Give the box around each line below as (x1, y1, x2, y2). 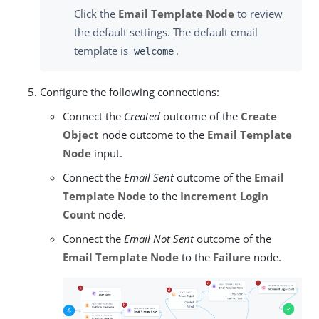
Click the (74, 6, 118, 21)
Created (124, 109, 160, 124)
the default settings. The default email (74, 25, 258, 40)
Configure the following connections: (40, 85, 219, 100)
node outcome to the (99, 127, 207, 142)
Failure (213, 250, 251, 265)
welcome (133, 46, 174, 58)
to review (234, 6, 283, 21)
